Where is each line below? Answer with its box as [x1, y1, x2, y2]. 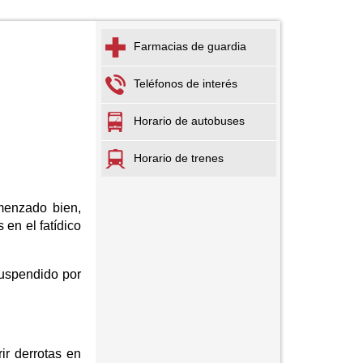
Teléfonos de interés [134, 77, 237, 91]
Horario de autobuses [134, 114, 245, 128]
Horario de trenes [134, 151, 224, 164]
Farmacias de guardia [134, 40, 246, 53]
